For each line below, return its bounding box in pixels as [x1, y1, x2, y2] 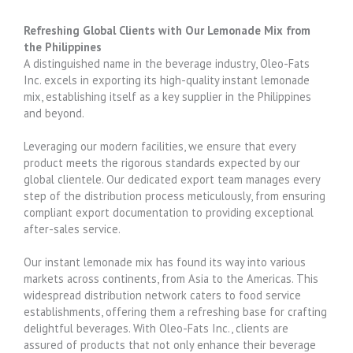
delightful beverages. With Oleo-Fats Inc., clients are [24, 320, 288, 336]
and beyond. [24, 105, 87, 121]
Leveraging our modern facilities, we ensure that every [24, 138, 295, 154]
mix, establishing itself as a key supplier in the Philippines [24, 88, 311, 104]
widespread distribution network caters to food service [24, 287, 301, 303]
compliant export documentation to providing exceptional [24, 204, 314, 220]
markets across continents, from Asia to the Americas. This [24, 270, 318, 286]
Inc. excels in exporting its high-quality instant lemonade [24, 72, 310, 87]
